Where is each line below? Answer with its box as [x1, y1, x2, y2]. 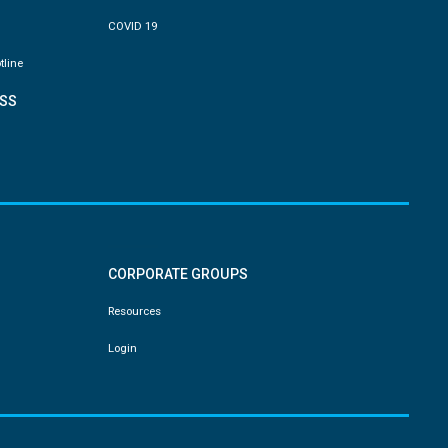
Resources [107, 303, 161, 318]
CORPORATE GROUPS [107, 265, 248, 282]
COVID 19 [107, 18, 157, 33]
